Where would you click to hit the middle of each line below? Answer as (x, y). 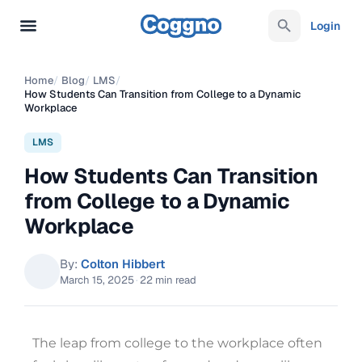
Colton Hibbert (123, 263)
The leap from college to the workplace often (177, 343)
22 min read (168, 280)
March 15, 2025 (97, 280)
